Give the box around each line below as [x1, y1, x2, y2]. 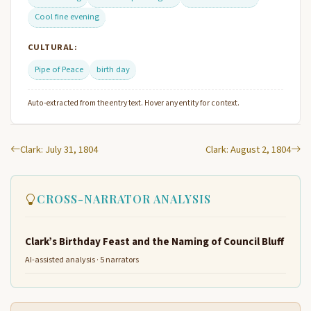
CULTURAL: [28, 40, 78, 53]
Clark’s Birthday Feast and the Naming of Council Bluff [25, 233, 284, 249]
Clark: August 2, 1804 [205, 142, 291, 157]
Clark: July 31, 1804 [20, 142, 98, 157]
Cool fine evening [34, 10, 99, 24]
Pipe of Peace [34, 62, 83, 76]
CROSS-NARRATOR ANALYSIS [37, 191, 211, 206]
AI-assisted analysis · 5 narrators [25, 254, 139, 267]
